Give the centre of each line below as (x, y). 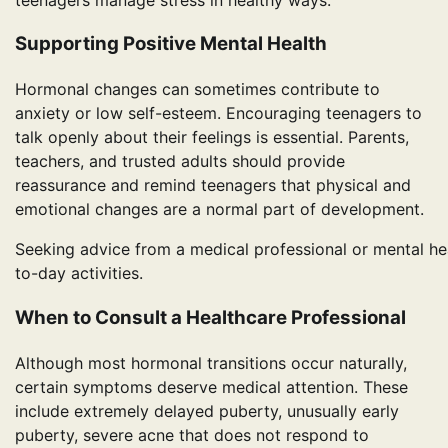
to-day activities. (79, 273)
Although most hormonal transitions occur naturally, (211, 362)
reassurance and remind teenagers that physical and (213, 185)
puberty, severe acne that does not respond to (192, 434)
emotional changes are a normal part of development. (219, 209)
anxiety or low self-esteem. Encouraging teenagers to (218, 113)
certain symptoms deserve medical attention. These (211, 386)
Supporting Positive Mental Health (171, 44)
